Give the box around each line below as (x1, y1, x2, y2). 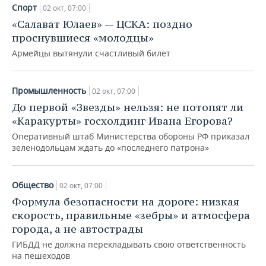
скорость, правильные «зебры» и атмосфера (12, 208, 250, 222)
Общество (12, 179, 53, 191)
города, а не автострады (12, 222, 143, 236)
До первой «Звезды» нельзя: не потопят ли (12, 100, 243, 114)
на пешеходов (12, 250, 70, 261)
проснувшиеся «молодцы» (12, 31, 154, 45)
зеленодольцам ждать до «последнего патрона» (12, 142, 209, 153)
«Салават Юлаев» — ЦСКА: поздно (12, 17, 192, 31)
